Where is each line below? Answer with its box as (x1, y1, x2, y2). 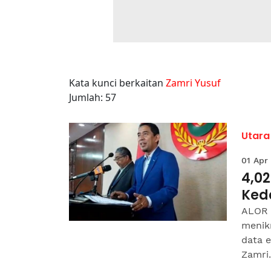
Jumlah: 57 (69, 91, 116, 104)
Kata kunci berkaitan (69, 76, 166, 90)
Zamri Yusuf (166, 76, 221, 90)
